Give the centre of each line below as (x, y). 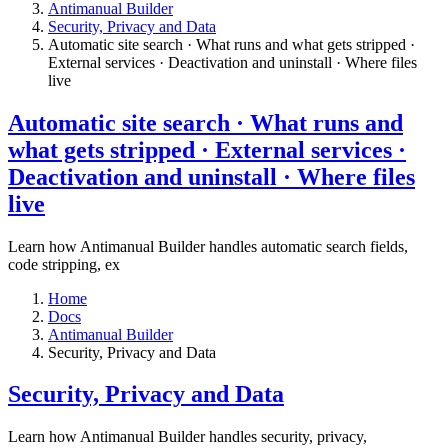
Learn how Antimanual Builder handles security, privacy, (187, 437)
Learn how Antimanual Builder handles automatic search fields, (208, 246)
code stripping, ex (64, 264)
